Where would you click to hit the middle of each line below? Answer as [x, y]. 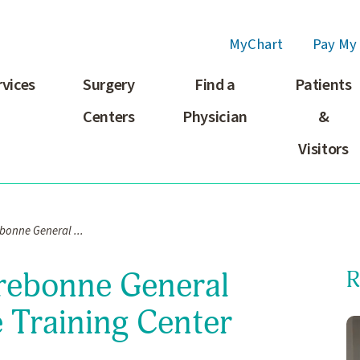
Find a [215, 84]
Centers [109, 117]
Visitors [323, 149]
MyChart [256, 45]
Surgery [109, 84]
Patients [323, 84]
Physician [215, 117]
